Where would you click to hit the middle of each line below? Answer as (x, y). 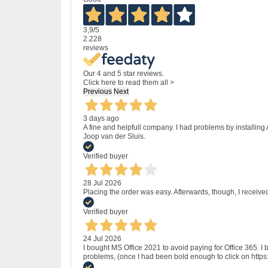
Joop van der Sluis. (114, 137)
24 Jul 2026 (102, 239)
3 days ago (101, 119)
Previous (98, 92)
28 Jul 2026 (102, 183)
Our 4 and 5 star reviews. (124, 74)
